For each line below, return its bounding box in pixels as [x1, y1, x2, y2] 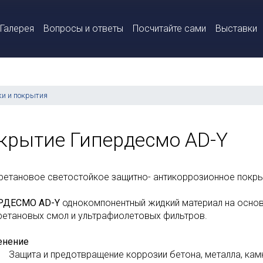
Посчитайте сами [133, 23, 206, 34]
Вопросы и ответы [43, 23, 123, 34]
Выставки [215, 23, 257, 34]
